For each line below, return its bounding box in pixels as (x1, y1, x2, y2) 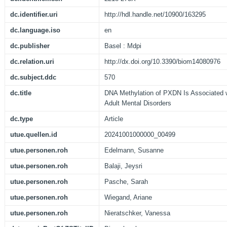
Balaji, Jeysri (104, 162, 142, 170)
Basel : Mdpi (104, 42, 141, 50)
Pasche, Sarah (104, 178, 148, 186)
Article (104, 115, 123, 123)
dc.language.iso (10, 26, 60, 34)
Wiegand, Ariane (104, 194, 152, 202)
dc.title (10, 89, 31, 97)
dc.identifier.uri (10, 11, 58, 19)
